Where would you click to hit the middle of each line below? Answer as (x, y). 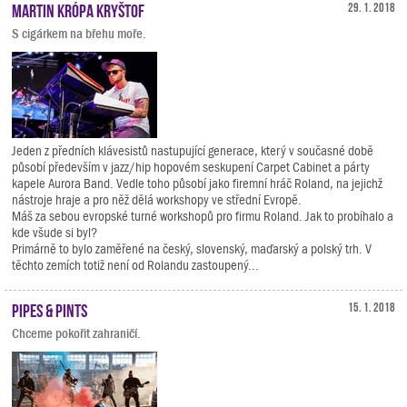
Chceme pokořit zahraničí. (76, 333)
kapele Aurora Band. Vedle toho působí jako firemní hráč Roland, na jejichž (197, 184)
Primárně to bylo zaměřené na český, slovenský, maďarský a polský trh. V (192, 249)
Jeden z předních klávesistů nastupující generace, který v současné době (193, 151)
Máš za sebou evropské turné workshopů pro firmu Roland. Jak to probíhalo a (203, 216)
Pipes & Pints (50, 309)
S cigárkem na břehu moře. (79, 34)
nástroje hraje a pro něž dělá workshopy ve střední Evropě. (157, 200)
